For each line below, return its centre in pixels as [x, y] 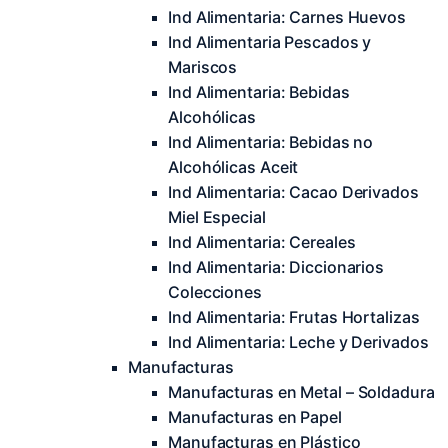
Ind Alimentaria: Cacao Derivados [293, 192]
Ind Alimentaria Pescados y [270, 42]
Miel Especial [217, 217]
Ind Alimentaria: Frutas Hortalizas [294, 317]
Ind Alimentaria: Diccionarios [276, 267]
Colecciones [215, 292]
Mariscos [203, 67]
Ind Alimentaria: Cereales [262, 242]
